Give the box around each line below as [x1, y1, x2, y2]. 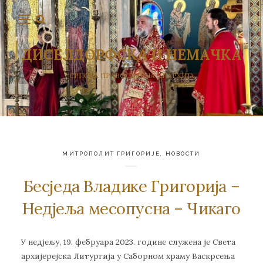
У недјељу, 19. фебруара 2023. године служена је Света [21, 237, 235, 248]
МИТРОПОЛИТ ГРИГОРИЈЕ [62, 150, 161, 157]
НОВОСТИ [165, 150, 201, 157]
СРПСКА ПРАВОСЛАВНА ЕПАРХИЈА [69, 71, 194, 80]
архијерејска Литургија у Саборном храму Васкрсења [21, 251, 235, 262]
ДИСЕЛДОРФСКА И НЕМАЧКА [21, 45, 242, 64]
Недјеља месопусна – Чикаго [22, 198, 241, 220]
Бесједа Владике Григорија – [23, 176, 240, 197]
